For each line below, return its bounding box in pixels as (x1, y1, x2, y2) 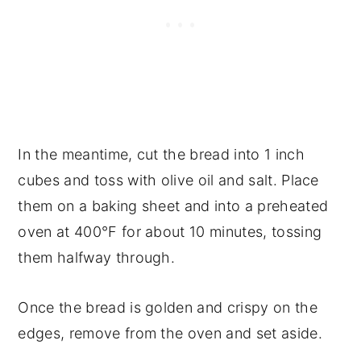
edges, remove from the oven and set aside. (18, 325, 322, 342)
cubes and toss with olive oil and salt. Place (18, 172, 319, 189)
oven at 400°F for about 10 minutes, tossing (18, 223, 322, 241)
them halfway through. (18, 249, 176, 267)
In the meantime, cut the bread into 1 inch (18, 146, 305, 164)
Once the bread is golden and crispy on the (18, 299, 317, 317)
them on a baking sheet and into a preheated (18, 197, 329, 215)
